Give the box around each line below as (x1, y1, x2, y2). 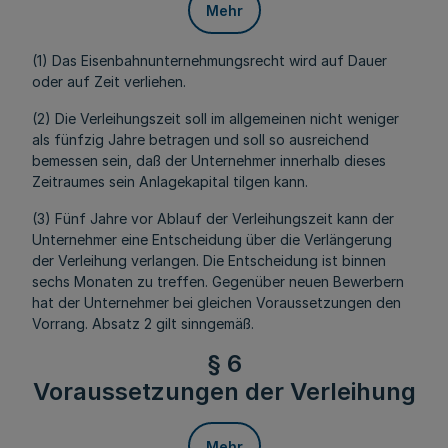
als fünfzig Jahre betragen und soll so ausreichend (32, 131, 369, 148)
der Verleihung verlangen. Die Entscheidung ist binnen (32, 252, 386, 269)
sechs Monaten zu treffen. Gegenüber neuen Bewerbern (32, 273, 404, 290)
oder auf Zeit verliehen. (32, 73, 186, 90)
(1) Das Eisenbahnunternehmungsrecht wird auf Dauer (32, 52, 387, 69)
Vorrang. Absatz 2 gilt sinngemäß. (32, 315, 254, 332)
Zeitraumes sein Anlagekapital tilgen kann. (32, 173, 308, 190)
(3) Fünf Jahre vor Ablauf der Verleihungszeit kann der (32, 210, 394, 227)
